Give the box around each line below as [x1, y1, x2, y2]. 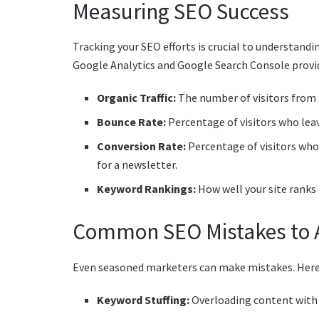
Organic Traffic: [97, 90, 177, 105]
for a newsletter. [97, 157, 178, 172]
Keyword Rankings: [97, 182, 197, 197]
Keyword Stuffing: [97, 292, 190, 307]
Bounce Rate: [97, 115, 167, 130]
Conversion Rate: [97, 139, 187, 154]
